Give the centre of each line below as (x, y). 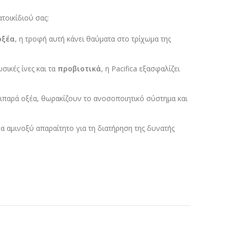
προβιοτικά (79, 69)
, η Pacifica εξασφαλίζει (140, 69)
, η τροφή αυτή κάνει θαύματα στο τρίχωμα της (93, 39)
